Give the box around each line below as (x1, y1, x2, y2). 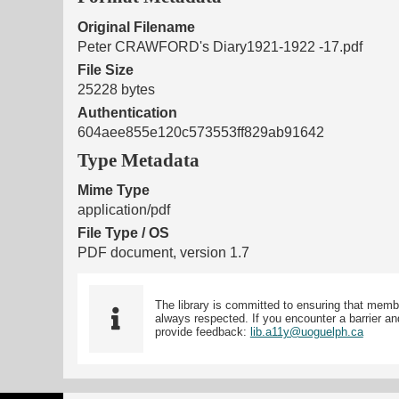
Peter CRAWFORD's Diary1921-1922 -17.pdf (77, 38, 362, 54)
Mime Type (77, 183, 150, 199)
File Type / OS (77, 225, 169, 241)
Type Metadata (77, 150, 199, 171)
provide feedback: (154, 325, 250, 339)
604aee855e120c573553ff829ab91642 (77, 124, 324, 140)
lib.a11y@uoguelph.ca (249, 325, 363, 339)
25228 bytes (77, 81, 155, 97)
